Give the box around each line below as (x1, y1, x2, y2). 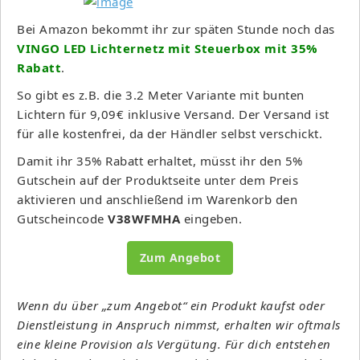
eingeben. (180, 210, 242, 227)
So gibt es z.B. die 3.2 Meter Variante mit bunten (17, 86, 305, 103)
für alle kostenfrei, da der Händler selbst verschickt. (17, 125, 322, 141)
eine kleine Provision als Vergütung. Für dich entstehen (17, 335, 331, 352)
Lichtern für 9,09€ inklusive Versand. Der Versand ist (17, 105, 329, 122)
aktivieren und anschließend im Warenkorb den (17, 190, 297, 207)
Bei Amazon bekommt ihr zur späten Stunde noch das (17, 20, 335, 37)
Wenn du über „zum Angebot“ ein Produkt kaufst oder (17, 297, 325, 313)
